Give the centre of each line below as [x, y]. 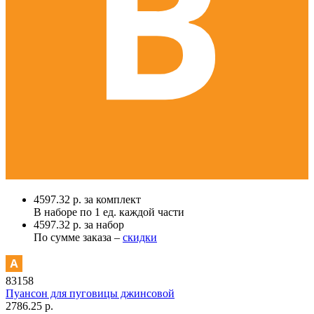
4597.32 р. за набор [79, 224]
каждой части [150, 212]
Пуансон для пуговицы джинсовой [90, 293]
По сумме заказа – [78, 237]
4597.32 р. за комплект [87, 199]
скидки [140, 237]
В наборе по [64, 212]
